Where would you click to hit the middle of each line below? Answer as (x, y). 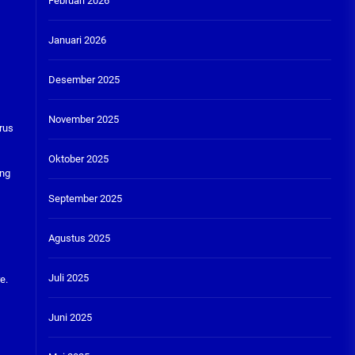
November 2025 (83, 119)
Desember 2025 (84, 80)
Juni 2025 (70, 317)
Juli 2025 (68, 278)
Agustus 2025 (79, 238)
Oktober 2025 (78, 159)
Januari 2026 (77, 40)
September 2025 (85, 198)
